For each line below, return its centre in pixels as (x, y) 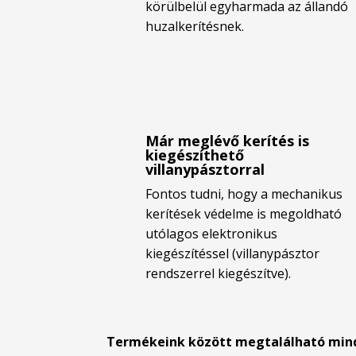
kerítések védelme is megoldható (243, 214)
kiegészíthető (194, 155)
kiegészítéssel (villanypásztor (232, 254)
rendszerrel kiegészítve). (218, 274)
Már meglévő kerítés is (227, 141)
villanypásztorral (205, 170)
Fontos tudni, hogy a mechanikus (244, 194)
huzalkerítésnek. (194, 27)
